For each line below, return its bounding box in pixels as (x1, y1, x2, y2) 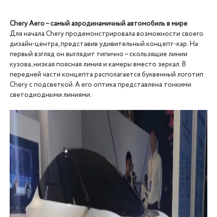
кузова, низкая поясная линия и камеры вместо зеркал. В (10, 60, 186, 69)
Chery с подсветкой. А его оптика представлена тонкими (10, 80, 191, 90)
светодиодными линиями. (10, 90, 92, 100)
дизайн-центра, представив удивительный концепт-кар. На (10, 39, 198, 49)
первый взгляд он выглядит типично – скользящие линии (10, 49, 187, 59)
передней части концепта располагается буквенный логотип (10, 70, 203, 79)
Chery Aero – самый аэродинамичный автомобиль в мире (10, 19, 187, 29)
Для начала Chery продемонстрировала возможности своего (10, 29, 203, 39)
